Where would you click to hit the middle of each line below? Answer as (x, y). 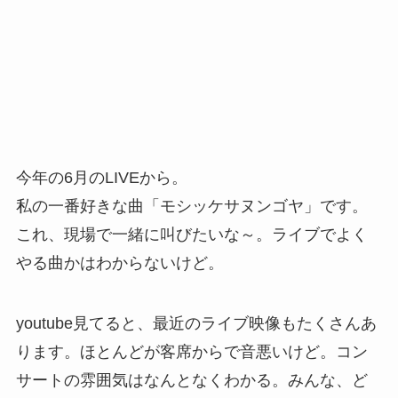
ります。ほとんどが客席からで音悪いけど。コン (191, 352)
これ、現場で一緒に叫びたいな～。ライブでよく (191, 235)
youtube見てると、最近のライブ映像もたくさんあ (196, 324)
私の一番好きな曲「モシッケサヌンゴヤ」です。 (191, 207)
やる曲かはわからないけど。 (119, 263)
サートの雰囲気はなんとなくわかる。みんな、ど (191, 381)
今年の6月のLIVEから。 (101, 178)
